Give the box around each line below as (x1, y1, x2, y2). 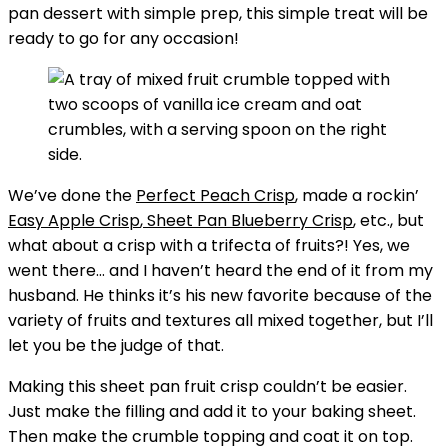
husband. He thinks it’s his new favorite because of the (8, 284, 432, 307)
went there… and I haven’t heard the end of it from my (8, 259, 433, 282)
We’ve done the (8, 184, 136, 207)
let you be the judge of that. (8, 334, 224, 357)
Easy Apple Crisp (8, 209, 140, 232)
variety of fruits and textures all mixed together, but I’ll (8, 309, 433, 332)
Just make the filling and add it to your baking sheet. (8, 400, 416, 423)
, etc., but (353, 209, 424, 232)
